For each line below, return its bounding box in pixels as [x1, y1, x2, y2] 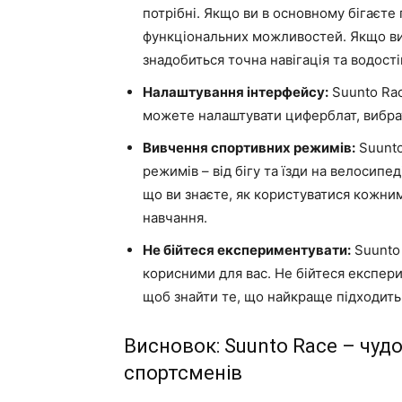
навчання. [143, 209, 207, 226]
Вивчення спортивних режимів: [143, 139, 355, 156]
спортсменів [124, 362, 242, 384]
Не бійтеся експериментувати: [143, 241, 351, 258]
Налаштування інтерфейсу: [143, 83, 328, 100]
